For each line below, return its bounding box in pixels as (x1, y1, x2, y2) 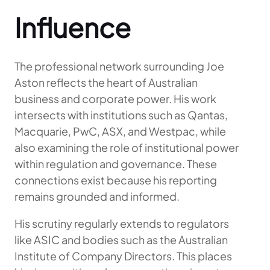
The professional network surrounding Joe (14, 59, 224, 73)
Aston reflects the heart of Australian (14, 75, 198, 89)
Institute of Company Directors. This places (14, 249, 232, 263)
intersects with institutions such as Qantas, (14, 108, 228, 122)
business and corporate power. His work (14, 92, 216, 105)
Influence (14, 10, 131, 44)
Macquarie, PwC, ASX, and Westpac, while (14, 124, 226, 138)
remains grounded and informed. (14, 189, 180, 203)
